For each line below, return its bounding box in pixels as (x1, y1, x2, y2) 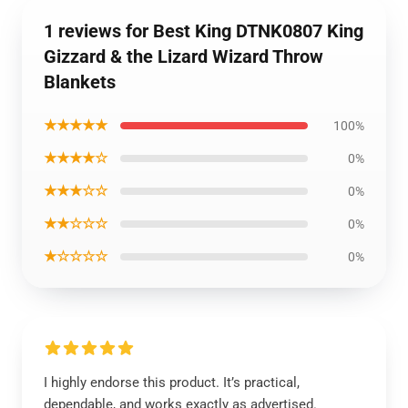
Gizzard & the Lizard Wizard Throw (44, 46, 323, 67)
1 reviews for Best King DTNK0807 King (44, 20, 363, 42)
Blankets (44, 71, 116, 93)
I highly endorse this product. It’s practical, (44, 374, 300, 391)
